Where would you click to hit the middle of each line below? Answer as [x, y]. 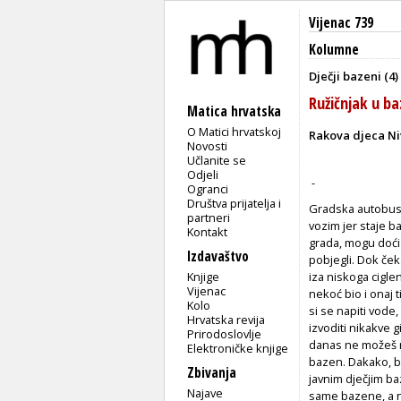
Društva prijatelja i [235, 203]
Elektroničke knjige [238, 348]
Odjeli [203, 174]
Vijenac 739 [341, 23]
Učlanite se [217, 160]
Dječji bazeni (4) [354, 76]
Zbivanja [212, 372]
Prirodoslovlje [225, 333]
